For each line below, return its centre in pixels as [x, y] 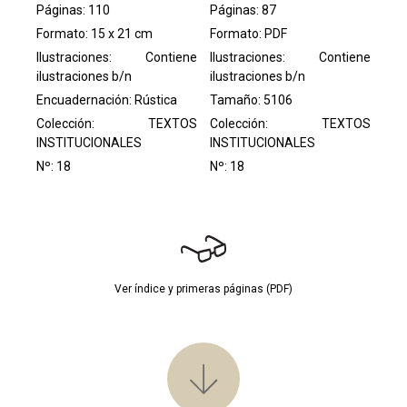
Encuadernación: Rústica [107, 99]
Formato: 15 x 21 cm [94, 33]
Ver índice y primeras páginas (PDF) [203, 288]
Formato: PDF [249, 33]
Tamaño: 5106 [252, 99]
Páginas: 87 [243, 10]
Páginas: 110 [73, 10]
